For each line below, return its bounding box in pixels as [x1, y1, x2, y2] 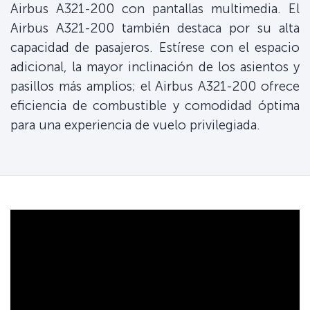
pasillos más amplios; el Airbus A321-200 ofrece [10, 78, 300, 95]
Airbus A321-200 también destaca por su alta [10, 20, 300, 37]
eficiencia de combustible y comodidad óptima [10, 98, 300, 114]
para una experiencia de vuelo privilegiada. [10, 117, 260, 134]
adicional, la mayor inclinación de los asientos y [10, 59, 300, 75]
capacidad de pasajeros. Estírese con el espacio [10, 39, 300, 56]
